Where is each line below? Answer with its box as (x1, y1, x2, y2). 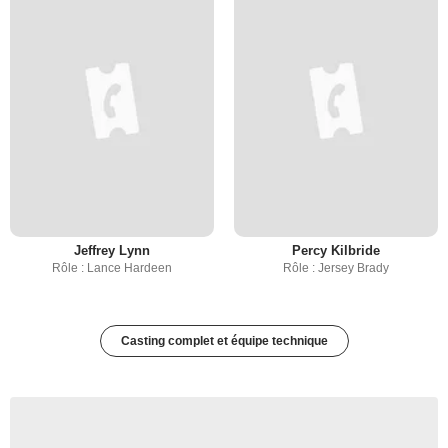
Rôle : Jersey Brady (283, 261, 389, 276)
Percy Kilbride (292, 243, 380, 259)
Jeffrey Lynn (74, 243, 150, 259)
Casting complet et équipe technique (120, 334, 328, 349)
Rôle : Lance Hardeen (52, 261, 172, 276)
